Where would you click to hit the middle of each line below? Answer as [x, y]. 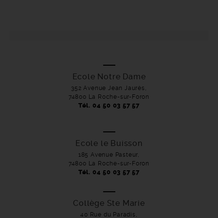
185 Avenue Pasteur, [109, 155]
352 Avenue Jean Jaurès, [109, 88]
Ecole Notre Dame [109, 77]
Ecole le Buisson [109, 143]
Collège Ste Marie [109, 203]
